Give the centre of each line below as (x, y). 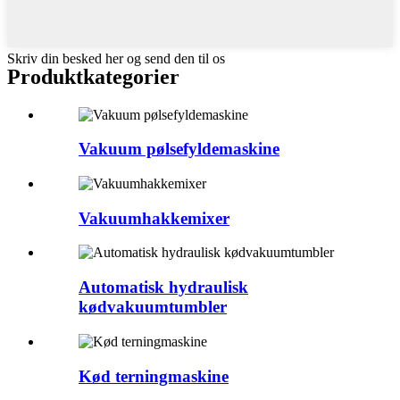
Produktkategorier (93, 76)
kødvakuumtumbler (153, 307)
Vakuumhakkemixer (154, 218)
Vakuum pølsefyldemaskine (179, 149)
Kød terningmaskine (154, 376)
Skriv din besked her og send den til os (116, 58)
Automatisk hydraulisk (163, 287)
